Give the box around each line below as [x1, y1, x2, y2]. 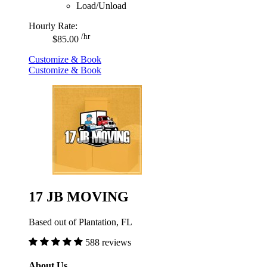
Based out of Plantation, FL [29, 216, 132, 227]
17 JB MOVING [29, 188, 129, 204]
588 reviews [85, 237, 131, 247]
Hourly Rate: [29, 20, 77, 31]
